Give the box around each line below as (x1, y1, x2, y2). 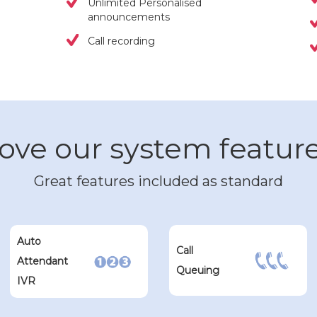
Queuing (175, 263, 219, 277)
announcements (88, 11, 171, 23)
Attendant (16, 255, 68, 268)
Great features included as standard (34, 173, 283, 190)
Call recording (88, 35, 156, 47)
